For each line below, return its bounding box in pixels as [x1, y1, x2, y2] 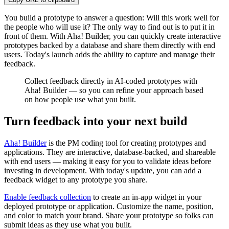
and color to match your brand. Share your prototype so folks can [4, 211, 214, 220]
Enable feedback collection [4, 192, 91, 201]
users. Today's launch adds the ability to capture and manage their [4, 50, 215, 59]
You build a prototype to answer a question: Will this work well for [4, 13, 219, 22]
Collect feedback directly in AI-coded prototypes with [25, 77, 197, 86]
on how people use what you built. [25, 95, 136, 104]
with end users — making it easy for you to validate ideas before [4, 156, 211, 166]
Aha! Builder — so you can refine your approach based [25, 86, 203, 95]
